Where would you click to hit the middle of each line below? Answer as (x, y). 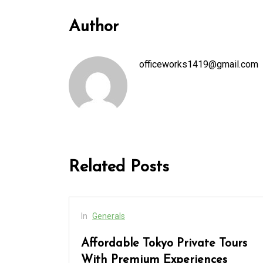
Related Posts (119, 168)
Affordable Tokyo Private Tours (164, 244)
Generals (109, 216)
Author (94, 27)
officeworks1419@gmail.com (199, 65)
